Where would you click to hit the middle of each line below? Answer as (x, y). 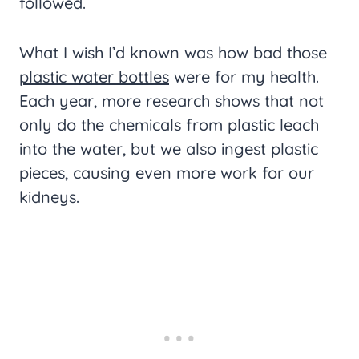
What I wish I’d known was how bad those (173, 53)
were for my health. (244, 77)
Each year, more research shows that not (171, 101)
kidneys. (49, 197)
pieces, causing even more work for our (167, 173)
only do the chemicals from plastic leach (169, 125)
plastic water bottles (94, 77)
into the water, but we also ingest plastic (169, 149)
